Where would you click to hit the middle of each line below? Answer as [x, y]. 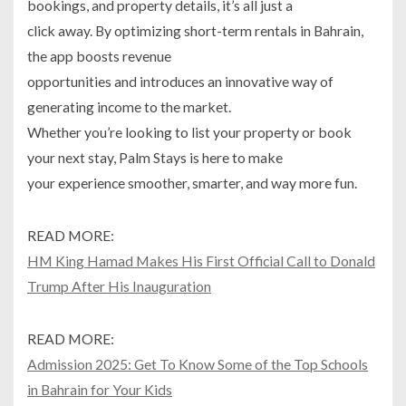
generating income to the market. [129, 106]
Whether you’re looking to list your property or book [189, 131]
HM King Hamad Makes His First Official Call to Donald [201, 260]
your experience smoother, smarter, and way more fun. [192, 182]
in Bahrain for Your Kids [100, 389]
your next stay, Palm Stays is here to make [155, 157]
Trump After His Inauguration [119, 285]
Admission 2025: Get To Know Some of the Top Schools [198, 363]
